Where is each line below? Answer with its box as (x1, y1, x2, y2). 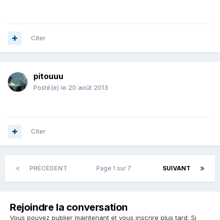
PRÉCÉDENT (29, 165, 67, 172)
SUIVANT (163, 165, 191, 172)
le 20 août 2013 (61, 83, 108, 92)
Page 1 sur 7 (96, 165, 134, 172)
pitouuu (33, 71, 63, 82)
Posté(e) (33, 83, 61, 92)
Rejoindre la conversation (10, 201, 128, 214)
